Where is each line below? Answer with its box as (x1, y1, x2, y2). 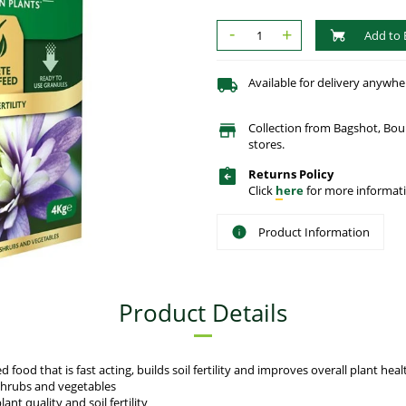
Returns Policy (248, 166, 333, 183)
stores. (248, 136, 285, 153)
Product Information (258, 224, 370, 241)
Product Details (119, 295, 287, 329)
